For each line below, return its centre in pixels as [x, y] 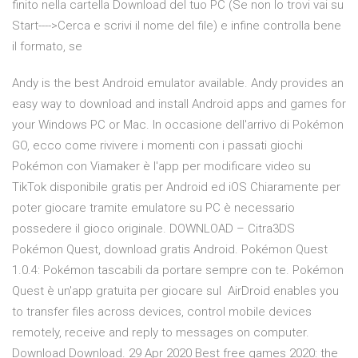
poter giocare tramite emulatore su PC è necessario [153, 208]
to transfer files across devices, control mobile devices [162, 312]
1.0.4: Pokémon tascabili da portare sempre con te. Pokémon [178, 270]
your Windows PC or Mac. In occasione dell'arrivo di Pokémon [178, 125]
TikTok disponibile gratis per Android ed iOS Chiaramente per [176, 187]
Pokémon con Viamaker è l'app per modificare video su [161, 167]
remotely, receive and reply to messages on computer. [161, 333]
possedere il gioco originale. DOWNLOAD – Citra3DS [155, 229]
